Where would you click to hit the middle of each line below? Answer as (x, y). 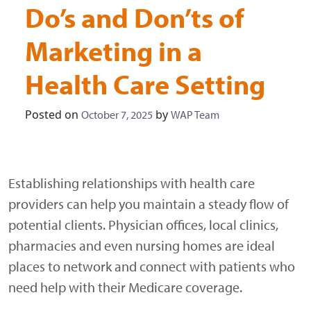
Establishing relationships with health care (132, 183)
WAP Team (195, 114)
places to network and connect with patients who (152, 266)
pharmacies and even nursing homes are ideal (142, 245)
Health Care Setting (145, 83)
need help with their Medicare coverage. (125, 287)
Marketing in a (114, 50)
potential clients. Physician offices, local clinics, (143, 224)
